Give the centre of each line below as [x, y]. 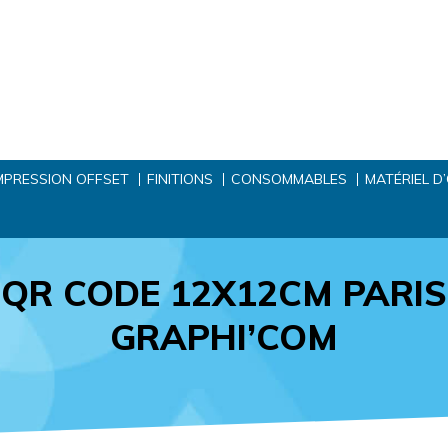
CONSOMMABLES [289, 179]
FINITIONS [180, 179]
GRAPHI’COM [224, 337]
